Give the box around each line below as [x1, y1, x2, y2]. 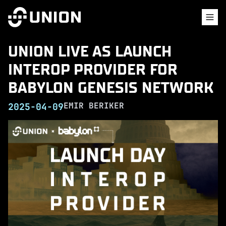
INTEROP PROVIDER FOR [8, 60, 178, 79]
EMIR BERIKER [64, 100, 124, 111]
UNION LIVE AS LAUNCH [8, 42, 172, 61]
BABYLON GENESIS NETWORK [8, 78, 213, 97]
